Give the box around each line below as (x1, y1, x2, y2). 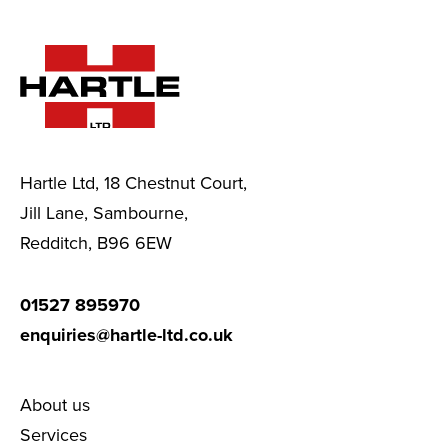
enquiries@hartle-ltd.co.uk (20, 321, 233, 348)
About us (20, 391, 90, 417)
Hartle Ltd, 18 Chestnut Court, (20, 169, 252, 195)
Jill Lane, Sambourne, (20, 199, 193, 225)
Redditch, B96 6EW (20, 229, 172, 255)
